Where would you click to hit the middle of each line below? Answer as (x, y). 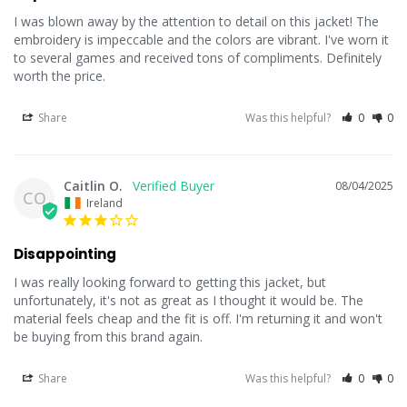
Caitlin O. (93, 185)
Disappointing (65, 253)
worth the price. (60, 75)
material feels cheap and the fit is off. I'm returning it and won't (198, 318)
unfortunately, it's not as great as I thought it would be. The (189, 300)
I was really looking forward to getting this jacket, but (170, 282)
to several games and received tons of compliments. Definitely (198, 57)
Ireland (104, 203)
